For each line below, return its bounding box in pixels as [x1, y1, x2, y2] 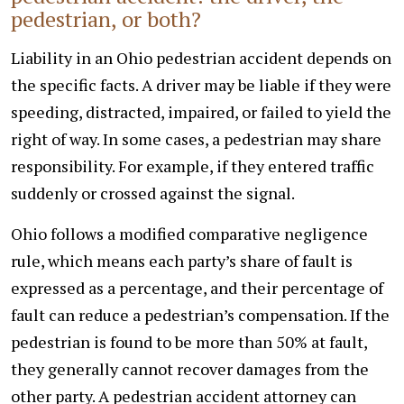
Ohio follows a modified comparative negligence [11, 222, 368, 244]
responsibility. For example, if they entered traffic [11, 154, 374, 177]
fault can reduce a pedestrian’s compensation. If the [11, 303, 390, 326]
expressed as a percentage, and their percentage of [11, 276, 383, 298]
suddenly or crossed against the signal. [11, 181, 295, 204]
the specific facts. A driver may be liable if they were [11, 73, 391, 96]
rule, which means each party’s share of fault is [11, 249, 353, 271]
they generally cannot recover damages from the [11, 357, 369, 380]
